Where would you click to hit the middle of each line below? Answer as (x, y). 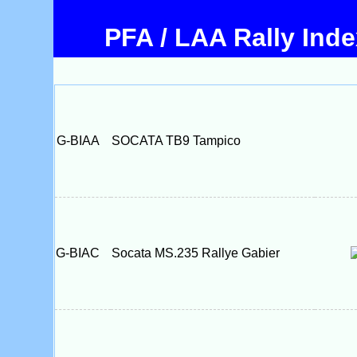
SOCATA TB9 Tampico (176, 141)
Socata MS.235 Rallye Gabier (195, 253)
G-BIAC (82, 253)
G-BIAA (82, 141)
